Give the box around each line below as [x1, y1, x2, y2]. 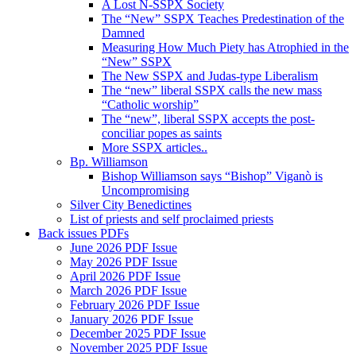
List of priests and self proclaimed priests [70, 211, 273, 226]
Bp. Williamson [70, 154, 148, 168]
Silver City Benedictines [70, 197, 192, 211]
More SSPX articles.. [102, 140, 207, 154]
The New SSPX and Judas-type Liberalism [102, 68, 318, 83]
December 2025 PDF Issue [70, 326, 206, 340]
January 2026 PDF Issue [70, 311, 193, 326]
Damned [102, 25, 145, 40]
